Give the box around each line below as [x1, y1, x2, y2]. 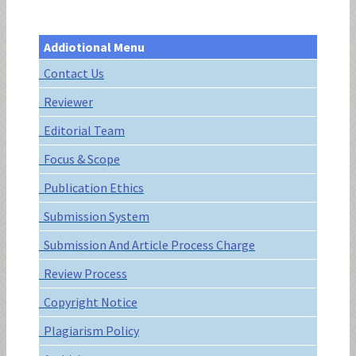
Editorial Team [39, 122, 125, 139]
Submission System [39, 208, 149, 225]
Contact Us [39, 65, 104, 82]
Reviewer [39, 94, 93, 110]
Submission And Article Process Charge [39, 237, 255, 253]
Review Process [39, 265, 127, 282]
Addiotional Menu [39, 39, 145, 56]
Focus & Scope [39, 151, 120, 168]
